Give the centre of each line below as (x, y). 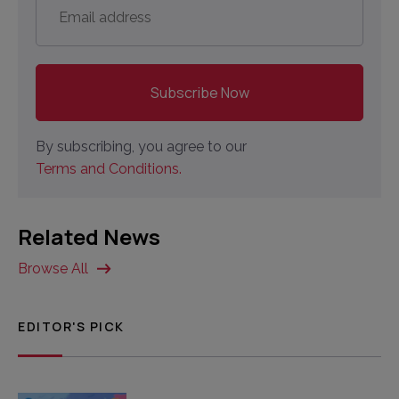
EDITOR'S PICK (71, 327)
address (66, 16)
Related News (89, 237)
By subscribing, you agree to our (142, 147)
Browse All (53, 269)
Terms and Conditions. (109, 169)
